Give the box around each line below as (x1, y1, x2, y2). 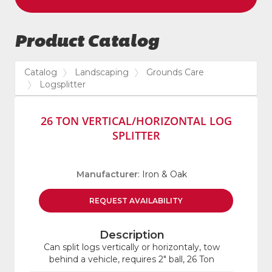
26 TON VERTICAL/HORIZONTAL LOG (40, 114, 232, 129)
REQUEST (89, 196, 129, 206)
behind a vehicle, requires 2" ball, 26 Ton (49, 254, 214, 265)
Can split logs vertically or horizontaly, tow (44, 242, 220, 253)
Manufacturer (76, 169, 138, 180)
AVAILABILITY (129, 196, 183, 206)
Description (99, 228, 165, 242)
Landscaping (75, 67, 129, 78)
